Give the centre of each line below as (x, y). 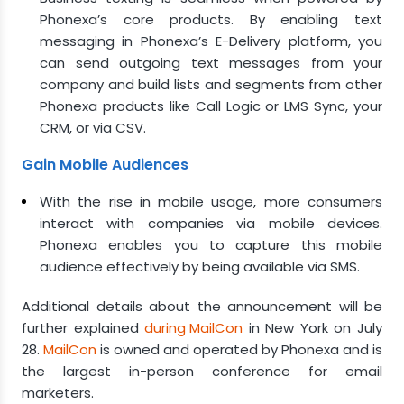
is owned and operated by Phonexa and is (239, 349)
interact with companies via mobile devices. (211, 223)
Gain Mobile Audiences (105, 165)
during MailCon (194, 328)
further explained (83, 328)
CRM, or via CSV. (93, 128)
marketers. (58, 393)
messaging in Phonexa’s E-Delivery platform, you (211, 41)
